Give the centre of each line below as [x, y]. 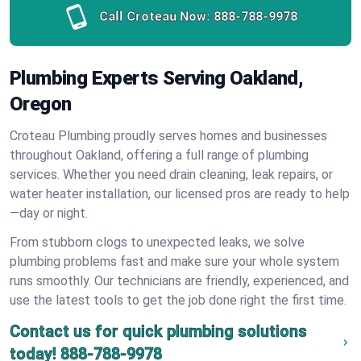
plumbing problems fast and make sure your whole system [174, 261]
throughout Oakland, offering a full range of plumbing [159, 155]
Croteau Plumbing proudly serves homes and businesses [168, 136]
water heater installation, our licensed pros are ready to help [180, 194]
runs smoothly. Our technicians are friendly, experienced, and [179, 281]
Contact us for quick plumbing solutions [158, 331]
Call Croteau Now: [155, 17]
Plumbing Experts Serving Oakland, [157, 78]
